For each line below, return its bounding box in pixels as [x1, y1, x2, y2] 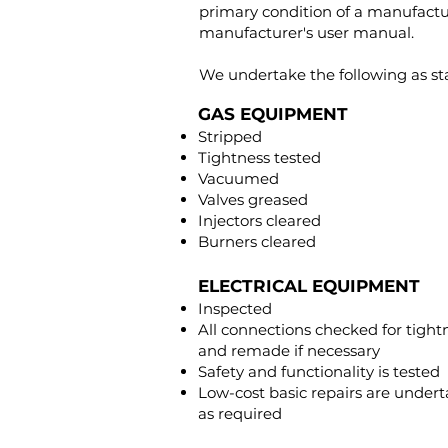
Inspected [198, 299, 272, 318]
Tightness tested [198, 148, 321, 167]
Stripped [198, 127, 262, 146]
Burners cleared [198, 232, 316, 251]
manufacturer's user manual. [199, 23, 418, 42]
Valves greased [198, 190, 308, 209]
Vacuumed [198, 169, 279, 188]
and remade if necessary [198, 341, 380, 360]
